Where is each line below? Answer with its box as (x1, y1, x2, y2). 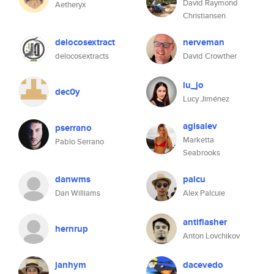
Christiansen (183, 10, 226, 21)
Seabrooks (183, 147, 220, 158)
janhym (55, 258, 86, 272)
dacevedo (183, 258, 223, 272)
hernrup (55, 222, 88, 235)
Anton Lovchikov (183, 230, 240, 242)
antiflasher (183, 215, 227, 229)
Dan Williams (55, 187, 100, 199)
